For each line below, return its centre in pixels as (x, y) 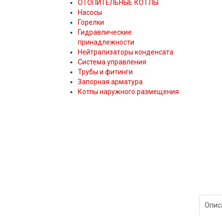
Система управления (112, 62)
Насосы (90, 13)
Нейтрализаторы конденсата (126, 52)
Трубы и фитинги (105, 72)
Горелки (91, 23)
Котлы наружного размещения (128, 92)
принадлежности (106, 42)
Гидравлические (105, 32)
